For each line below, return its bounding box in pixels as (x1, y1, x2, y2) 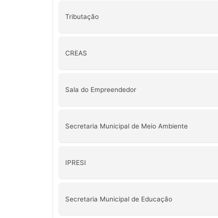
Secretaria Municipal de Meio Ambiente (65, 122, 188, 130)
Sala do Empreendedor (65, 85, 136, 93)
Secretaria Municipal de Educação (65, 195, 172, 203)
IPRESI (65, 158, 86, 166)
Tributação (65, 12, 99, 20)
